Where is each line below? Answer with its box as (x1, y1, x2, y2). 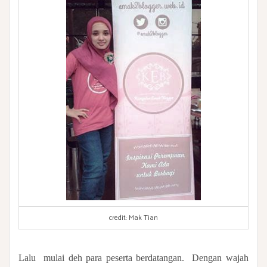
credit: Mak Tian (109, 212, 158, 224)
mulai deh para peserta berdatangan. (44, 252, 185, 263)
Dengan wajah (192, 252, 249, 263)
